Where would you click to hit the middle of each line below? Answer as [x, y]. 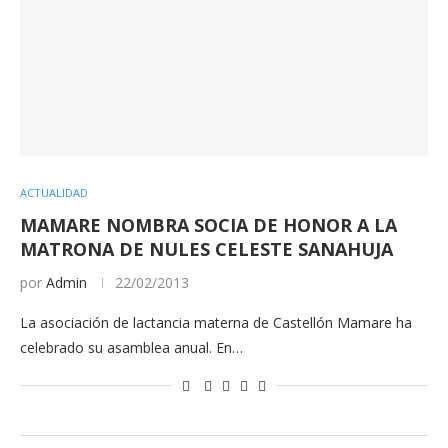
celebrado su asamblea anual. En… [131, 347]
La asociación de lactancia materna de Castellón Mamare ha [216, 322]
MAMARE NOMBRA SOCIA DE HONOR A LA [208, 224]
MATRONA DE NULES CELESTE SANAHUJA [206, 248]
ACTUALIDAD [54, 192]
